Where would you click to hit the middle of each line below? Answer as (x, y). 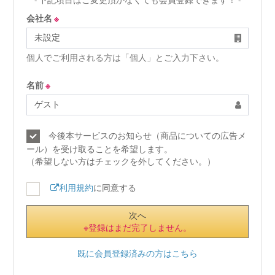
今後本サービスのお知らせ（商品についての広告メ (143, 135)
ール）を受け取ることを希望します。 (100, 149)
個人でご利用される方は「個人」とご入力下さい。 (126, 57)
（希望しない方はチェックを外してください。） (121, 162)
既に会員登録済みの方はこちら (137, 253)
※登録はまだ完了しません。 (137, 227)
